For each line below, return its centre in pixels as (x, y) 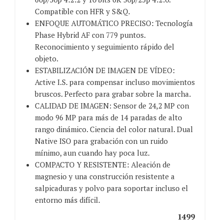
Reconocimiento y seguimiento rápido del (105, 47)
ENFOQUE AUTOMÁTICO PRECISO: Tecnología (114, 23)
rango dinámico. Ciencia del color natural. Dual (114, 129)
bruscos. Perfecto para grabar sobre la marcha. (113, 94)
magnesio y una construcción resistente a (105, 177)
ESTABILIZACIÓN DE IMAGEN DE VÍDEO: (105, 70)
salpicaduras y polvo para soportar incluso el (111, 188)
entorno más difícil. (68, 200)
